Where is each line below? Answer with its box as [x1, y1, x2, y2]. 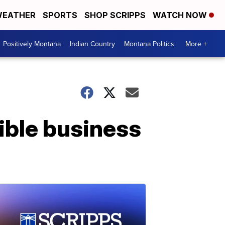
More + [185, 38, 207, 49]
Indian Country [70, 38, 115, 49]
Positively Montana [3, 38, 61, 49]
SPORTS [43, 10, 77, 20]
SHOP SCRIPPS [84, 10, 146, 20]
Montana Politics [124, 38, 174, 49]
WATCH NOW [153, 10, 209, 20]
